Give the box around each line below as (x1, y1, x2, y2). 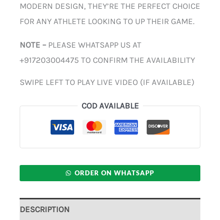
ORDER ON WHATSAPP (75, 168, 155, 177)
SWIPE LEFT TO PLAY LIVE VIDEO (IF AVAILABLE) (20, 77, 194, 87)
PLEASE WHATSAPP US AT (48, 40, 141, 50)
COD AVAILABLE (81, 101, 139, 111)
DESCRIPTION (20, 204, 70, 215)
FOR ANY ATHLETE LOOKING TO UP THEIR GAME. (20, 16, 194, 27)
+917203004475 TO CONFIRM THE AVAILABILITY (20, 55, 195, 65)
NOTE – (20, 40, 48, 50)
